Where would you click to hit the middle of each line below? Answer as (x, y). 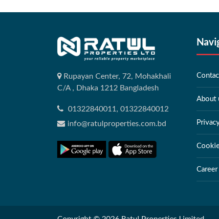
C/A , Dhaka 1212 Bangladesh (108, 88)
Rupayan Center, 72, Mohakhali (116, 76)
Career (207, 170)
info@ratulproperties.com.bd (117, 123)
